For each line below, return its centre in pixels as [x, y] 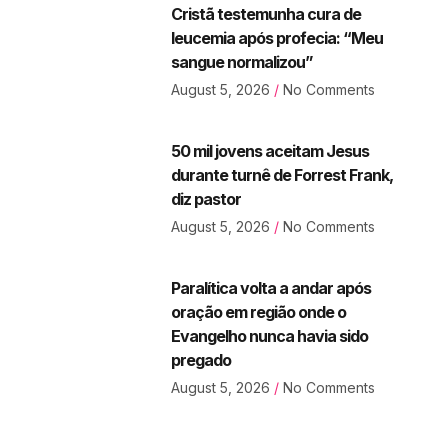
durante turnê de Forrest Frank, [281, 175]
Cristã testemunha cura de [265, 14]
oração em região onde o [258, 312]
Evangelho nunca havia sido [269, 336]
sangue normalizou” [241, 62]
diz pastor [205, 199]
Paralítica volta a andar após [270, 288]
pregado [200, 360]
